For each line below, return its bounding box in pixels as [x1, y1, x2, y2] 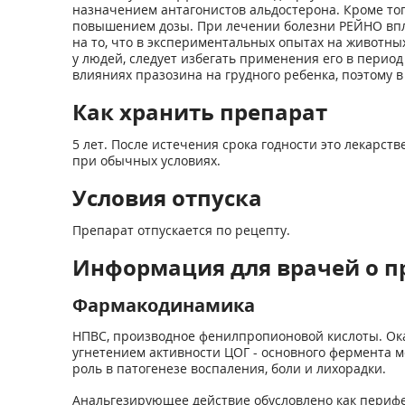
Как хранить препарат [71, 97, 327, 127]
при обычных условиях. [71, 152, 221, 169]
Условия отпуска [71, 183, 262, 212]
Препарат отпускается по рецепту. [71, 221, 290, 239]
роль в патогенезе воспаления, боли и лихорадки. [71, 360, 386, 377]
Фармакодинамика [71, 293, 255, 317]
